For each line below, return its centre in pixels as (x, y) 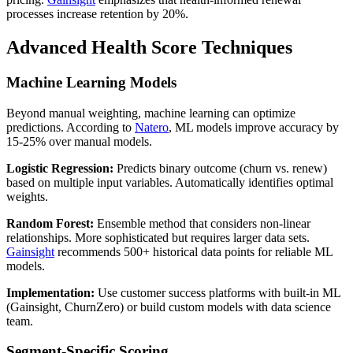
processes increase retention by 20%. (97, 14)
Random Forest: (50, 223)
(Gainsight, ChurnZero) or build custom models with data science (169, 307)
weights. (27, 196)
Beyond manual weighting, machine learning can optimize (151, 113)
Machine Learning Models (91, 82)
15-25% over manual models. (79, 141)
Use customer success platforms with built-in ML (217, 292)
